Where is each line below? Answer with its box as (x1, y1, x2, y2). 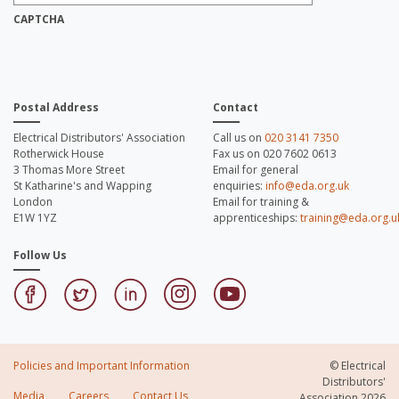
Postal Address (13, 100, 99, 115)
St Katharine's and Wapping (13, 178, 151, 193)
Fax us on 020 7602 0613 (213, 146, 337, 161)
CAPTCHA (13, 12, 64, 27)
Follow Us (13, 248, 67, 263)
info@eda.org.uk (265, 178, 349, 193)
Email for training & (213, 194, 309, 209)
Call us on (213, 130, 265, 145)
